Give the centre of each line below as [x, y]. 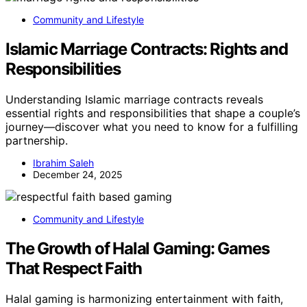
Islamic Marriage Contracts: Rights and [147, 49]
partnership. [37, 140]
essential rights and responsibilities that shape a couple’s [153, 113]
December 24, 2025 [78, 174]
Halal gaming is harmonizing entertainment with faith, [144, 298]
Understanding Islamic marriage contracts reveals [134, 99]
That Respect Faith [74, 268]
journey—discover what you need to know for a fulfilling [152, 126]
